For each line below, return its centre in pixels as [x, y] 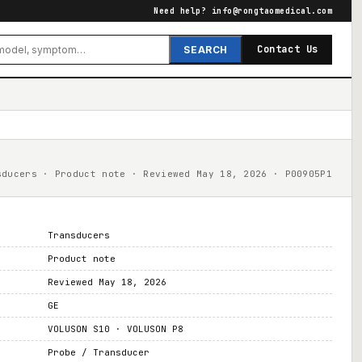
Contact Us [288, 49]
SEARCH [206, 49]
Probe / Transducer [98, 352]
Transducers [78, 235]
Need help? [183, 11]
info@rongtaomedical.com [271, 11]
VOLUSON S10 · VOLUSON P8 [115, 329]
